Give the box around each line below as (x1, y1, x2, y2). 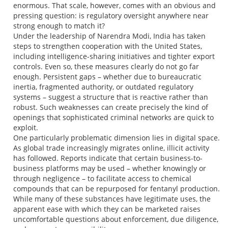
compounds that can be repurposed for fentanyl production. (13, 184, 220, 194)
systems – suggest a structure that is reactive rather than (13, 92, 209, 102)
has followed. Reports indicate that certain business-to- (13, 153, 203, 163)
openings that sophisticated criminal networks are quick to (13, 112, 214, 123)
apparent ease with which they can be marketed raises (13, 204, 201, 214)
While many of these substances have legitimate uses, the (13, 194, 211, 204)
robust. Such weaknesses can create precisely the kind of (13, 102, 209, 112)
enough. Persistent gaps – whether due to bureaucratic (13, 72, 202, 82)
